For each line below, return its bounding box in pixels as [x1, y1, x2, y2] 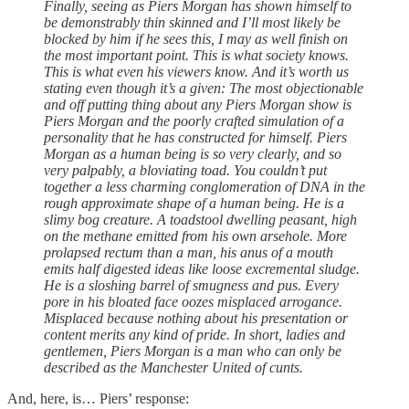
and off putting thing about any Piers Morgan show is [44, 97, 351, 113]
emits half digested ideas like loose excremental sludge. [44, 261, 360, 278]
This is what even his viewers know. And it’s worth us [44, 64, 349, 80]
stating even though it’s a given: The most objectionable [44, 80, 363, 97]
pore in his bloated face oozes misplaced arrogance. [44, 294, 342, 310]
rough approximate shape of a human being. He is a [44, 195, 344, 212]
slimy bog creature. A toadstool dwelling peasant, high [44, 212, 357, 228]
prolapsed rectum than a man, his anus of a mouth [44, 245, 333, 261]
